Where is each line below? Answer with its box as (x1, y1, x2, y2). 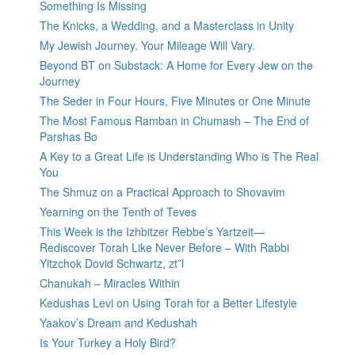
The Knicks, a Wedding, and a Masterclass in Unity (40, 17, 294, 34)
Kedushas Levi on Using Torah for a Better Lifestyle (40, 295, 297, 311)
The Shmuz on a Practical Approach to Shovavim (40, 184, 285, 200)
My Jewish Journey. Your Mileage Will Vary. (40, 37, 255, 54)
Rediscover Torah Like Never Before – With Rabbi (40, 239, 289, 256)
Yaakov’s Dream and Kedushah (40, 315, 197, 331)
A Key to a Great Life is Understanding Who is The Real (40, 148, 319, 165)
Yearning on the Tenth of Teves (40, 204, 197, 220)
